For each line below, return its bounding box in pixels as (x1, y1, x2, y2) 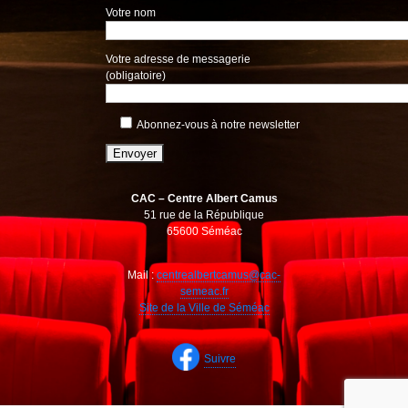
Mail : (127, 268, 157, 281)
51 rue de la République (144, 208, 264, 221)
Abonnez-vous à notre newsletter (137, 117, 301, 131)
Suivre (204, 352, 236, 365)
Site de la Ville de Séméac (138, 301, 270, 314)
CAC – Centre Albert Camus (130, 191, 278, 205)
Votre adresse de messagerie (106, 52, 251, 66)
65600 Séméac (166, 224, 242, 238)
